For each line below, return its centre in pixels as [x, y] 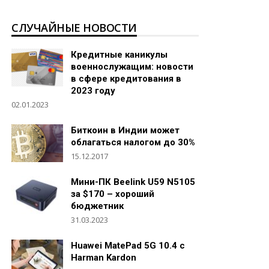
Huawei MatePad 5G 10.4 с [128, 245]
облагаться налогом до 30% [133, 142]
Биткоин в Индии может [125, 130]
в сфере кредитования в [126, 78]
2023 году [93, 90]
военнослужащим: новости [132, 66]
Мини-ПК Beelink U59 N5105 [133, 182]
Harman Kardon [104, 257]
